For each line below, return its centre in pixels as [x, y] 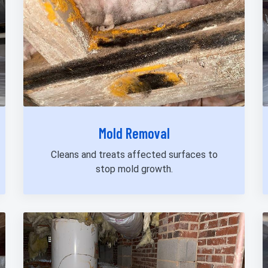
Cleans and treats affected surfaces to [134, 155]
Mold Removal [134, 133]
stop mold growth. [134, 169]
